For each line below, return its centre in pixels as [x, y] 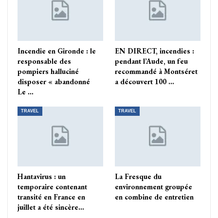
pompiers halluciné [48, 71]
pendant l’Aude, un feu [151, 61]
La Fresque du [138, 176]
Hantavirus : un [42, 176]
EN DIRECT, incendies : [154, 51]
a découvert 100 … [145, 81]
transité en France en [51, 197]
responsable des [44, 61]
